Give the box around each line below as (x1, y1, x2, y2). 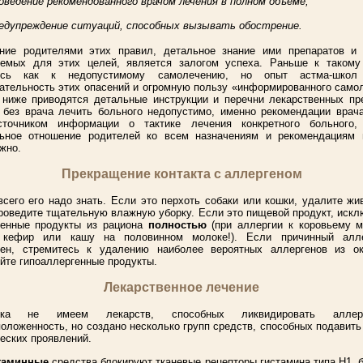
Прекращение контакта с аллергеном (61, 167, 302, 181)
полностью (147, 219, 207, 232)
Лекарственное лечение (104, 280, 259, 295)
